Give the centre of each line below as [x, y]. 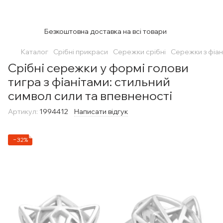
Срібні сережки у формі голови [98, 68]
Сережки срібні [139, 52]
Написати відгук [101, 111]
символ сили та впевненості [90, 96]
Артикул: [23, 111]
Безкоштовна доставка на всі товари [105, 31]
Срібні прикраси [81, 52]
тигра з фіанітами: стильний [89, 82]
